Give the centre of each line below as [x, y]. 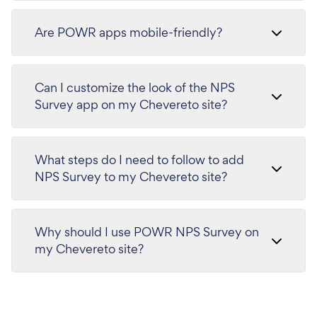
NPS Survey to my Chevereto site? [131, 177]
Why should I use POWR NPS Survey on [147, 232]
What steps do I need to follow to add [139, 160]
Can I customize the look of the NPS [135, 87]
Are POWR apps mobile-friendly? [128, 32]
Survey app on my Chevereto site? [131, 104]
